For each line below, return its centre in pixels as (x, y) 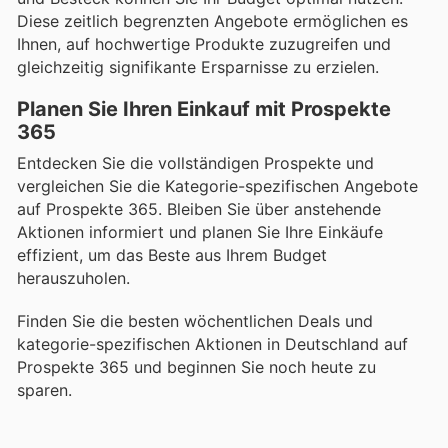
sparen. (44, 389)
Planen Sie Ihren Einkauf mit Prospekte (204, 109)
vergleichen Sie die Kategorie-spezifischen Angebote (217, 186)
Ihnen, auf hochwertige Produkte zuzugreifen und (204, 44)
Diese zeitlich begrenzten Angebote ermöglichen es (212, 21)
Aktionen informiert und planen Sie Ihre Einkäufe (200, 232)
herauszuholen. (73, 278)
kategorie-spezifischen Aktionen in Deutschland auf (212, 343)
